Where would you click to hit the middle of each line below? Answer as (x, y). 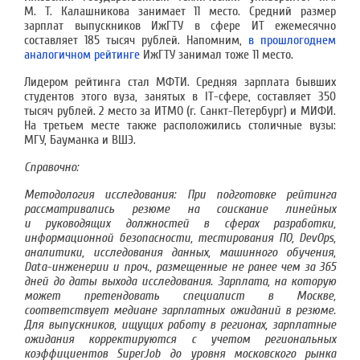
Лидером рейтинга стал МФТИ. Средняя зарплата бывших (180, 82)
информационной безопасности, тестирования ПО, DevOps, (180, 238)
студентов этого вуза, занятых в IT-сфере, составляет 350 (180, 96)
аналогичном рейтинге (82, 55)
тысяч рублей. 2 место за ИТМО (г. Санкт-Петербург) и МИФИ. (180, 111)
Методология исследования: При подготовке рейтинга (180, 194)
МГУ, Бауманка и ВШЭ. (80, 140)
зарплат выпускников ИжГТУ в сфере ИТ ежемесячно (180, 26)
